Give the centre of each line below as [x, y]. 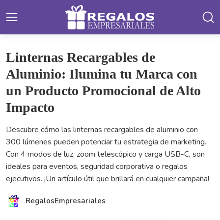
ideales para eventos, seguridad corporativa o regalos [97, 166]
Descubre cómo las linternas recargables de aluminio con [102, 130]
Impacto [30, 107]
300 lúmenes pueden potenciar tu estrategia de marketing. [106, 142]
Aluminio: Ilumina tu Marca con [102, 74]
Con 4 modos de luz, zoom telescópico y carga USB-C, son [105, 154]
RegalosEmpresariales [66, 201]
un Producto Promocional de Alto [103, 91]
